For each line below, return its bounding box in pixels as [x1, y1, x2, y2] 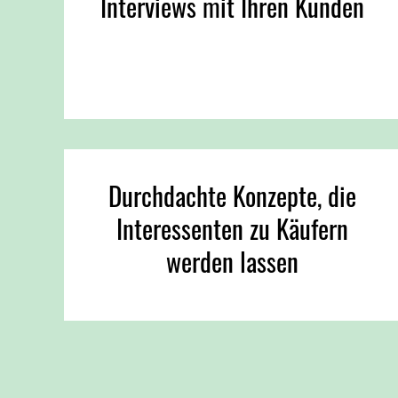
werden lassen [165, 243, 298, 281]
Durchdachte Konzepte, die [107, 177, 356, 215]
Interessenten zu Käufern [115, 210, 348, 248]
